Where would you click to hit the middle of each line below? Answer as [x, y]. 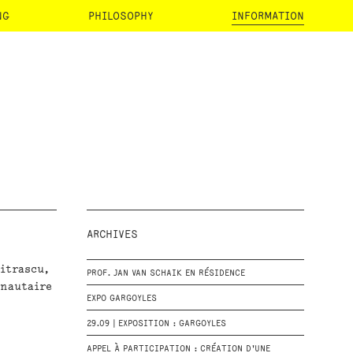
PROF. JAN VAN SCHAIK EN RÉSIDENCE [165, 273]
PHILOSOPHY [121, 16]
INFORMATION [268, 16]
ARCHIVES [112, 234]
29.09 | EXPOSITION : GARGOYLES [156, 324]
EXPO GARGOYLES [121, 299]
